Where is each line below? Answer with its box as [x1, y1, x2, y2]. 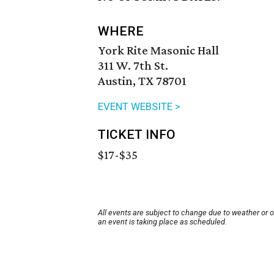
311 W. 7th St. [98, 58, 168, 73]
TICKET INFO [98, 127, 176, 143]
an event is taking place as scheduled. [98, 217, 227, 227]
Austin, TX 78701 [98, 73, 187, 89]
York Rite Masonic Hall [98, 43, 219, 58]
